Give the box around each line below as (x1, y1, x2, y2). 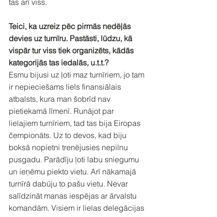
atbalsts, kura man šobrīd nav (9, 93, 112, 104)
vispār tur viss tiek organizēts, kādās (9, 45, 136, 55)
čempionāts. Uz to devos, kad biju (9, 130, 128, 140)
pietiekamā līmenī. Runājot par (9, 106, 116, 116)
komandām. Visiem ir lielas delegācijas (9, 202, 146, 213)
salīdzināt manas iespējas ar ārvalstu (9, 190, 139, 201)
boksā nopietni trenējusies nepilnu (9, 142, 130, 152)
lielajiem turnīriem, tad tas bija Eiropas (9, 118, 142, 128)
